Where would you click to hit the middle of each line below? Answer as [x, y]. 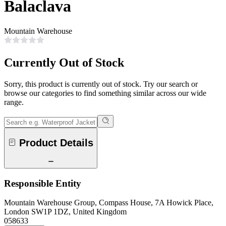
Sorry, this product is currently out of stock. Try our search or [101, 84]
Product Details [56, 143]
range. [14, 102]
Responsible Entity [43, 183]
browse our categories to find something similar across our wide [105, 93]
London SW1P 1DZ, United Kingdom [65, 212]
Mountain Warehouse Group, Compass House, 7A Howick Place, [109, 203]
